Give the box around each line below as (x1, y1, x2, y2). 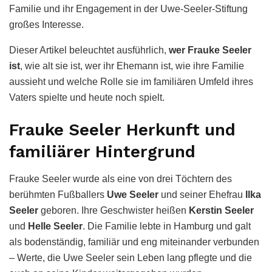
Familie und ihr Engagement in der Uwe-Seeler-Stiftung (9, 3, 248, 14)
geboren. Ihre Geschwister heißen (38, 205, 189, 216)
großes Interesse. (9, 19, 84, 30)
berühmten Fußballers (9, 189, 107, 200)
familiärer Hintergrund (9, 142, 195, 162)
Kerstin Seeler (189, 205, 254, 216)
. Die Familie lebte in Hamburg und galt (83, 221, 251, 232)
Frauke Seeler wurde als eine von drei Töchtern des (9, 174, 232, 185)
